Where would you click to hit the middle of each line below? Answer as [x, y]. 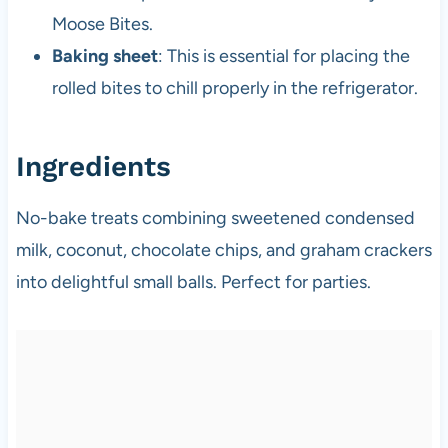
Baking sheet [104, 55]
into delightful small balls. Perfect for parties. [193, 281]
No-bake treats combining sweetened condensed [215, 217]
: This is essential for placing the [283, 55]
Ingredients [93, 166]
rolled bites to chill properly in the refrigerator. [234, 87]
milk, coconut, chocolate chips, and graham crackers [223, 249]
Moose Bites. [102, 23]
